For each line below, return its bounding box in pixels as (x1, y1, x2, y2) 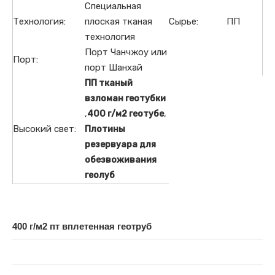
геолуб (85, 170, 115, 181)
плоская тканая (85, 15, 152, 27)
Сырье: (169, 15, 198, 27)
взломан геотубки (85, 93, 166, 104)
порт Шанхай (85, 61, 142, 73)
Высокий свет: (13, 123, 76, 134)
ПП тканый (85, 77, 133, 88)
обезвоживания (85, 155, 157, 166)
